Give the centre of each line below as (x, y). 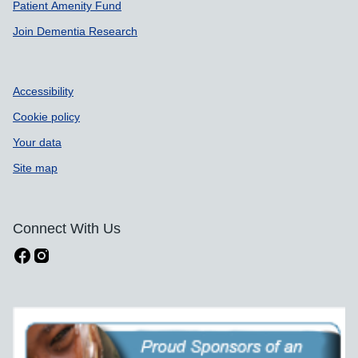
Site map (35, 168)
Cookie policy (46, 117)
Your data (37, 142)
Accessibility (43, 91)
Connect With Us (67, 229)
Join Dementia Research (75, 31)
